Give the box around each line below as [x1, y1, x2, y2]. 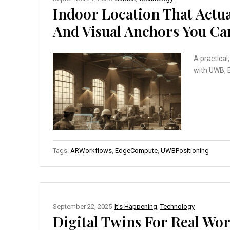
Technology [160, 202, 195, 210]
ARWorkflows [70, 146, 112, 155]
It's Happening [114, 202, 157, 210]
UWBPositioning [161, 146, 209, 155]
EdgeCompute [115, 146, 158, 155]
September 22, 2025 [53, 202, 112, 210]
